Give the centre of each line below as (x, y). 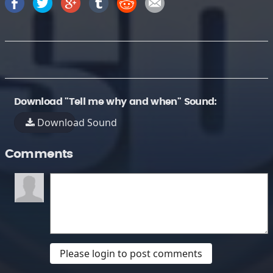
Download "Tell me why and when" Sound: (115, 102)
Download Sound (76, 122)
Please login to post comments (131, 253)
